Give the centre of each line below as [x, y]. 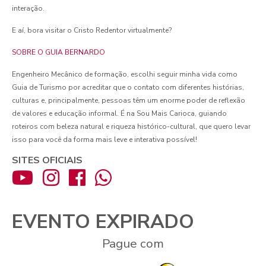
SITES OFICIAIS [47, 160]
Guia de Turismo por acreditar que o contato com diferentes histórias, [128, 87]
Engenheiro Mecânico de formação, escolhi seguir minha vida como [125, 74]
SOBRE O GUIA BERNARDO [58, 52]
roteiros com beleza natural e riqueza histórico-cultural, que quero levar [131, 126]
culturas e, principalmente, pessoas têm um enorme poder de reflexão [129, 100]
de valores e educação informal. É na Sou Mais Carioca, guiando [119, 113]
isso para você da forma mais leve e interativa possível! [104, 140]
